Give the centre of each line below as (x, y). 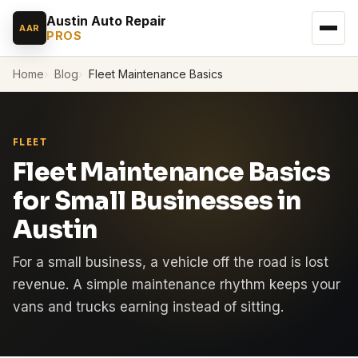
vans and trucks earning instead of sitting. (148, 306)
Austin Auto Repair (106, 21)
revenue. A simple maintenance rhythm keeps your (177, 284)
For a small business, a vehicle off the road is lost (171, 262)
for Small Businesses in (157, 201)
